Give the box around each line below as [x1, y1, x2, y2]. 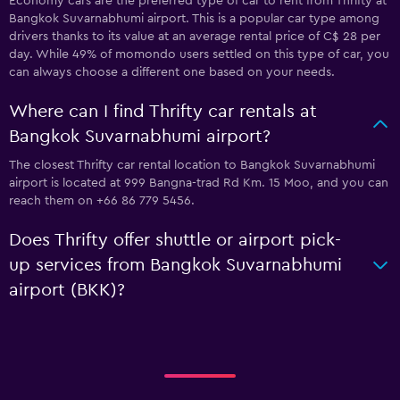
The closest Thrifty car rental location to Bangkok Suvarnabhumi [9, 159, 375, 171]
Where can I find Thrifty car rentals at [9, 103, 317, 121]
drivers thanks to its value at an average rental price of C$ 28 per [9, 30, 380, 43]
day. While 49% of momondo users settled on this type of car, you [9, 48, 389, 61]
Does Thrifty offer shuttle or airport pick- [9, 231, 341, 249]
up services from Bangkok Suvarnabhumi [9, 256, 342, 274]
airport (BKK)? [9, 281, 125, 299]
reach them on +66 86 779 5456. [9, 195, 195, 207]
